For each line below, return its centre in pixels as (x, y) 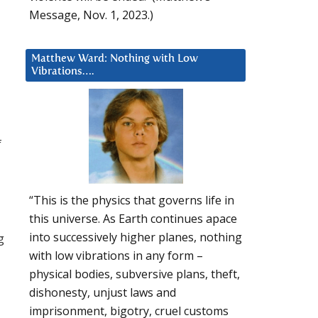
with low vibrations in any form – (116, 256)
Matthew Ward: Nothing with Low (115, 58)
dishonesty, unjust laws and (103, 293)
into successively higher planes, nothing (136, 237)
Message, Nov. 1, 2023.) (91, 15)
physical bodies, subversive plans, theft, (135, 274)
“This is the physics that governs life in (132, 201)
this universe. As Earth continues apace (133, 219)
